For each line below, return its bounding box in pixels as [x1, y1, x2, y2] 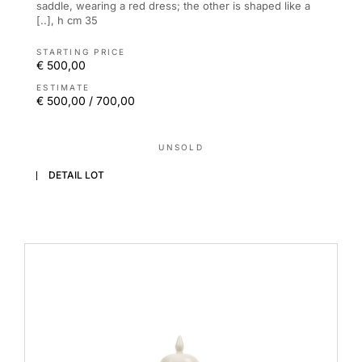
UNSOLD [158, 141, 204, 152]
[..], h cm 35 [36, 13, 98, 27]
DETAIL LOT [48, 169, 104, 182]
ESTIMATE [36, 82, 90, 92]
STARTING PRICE [36, 46, 126, 57]
